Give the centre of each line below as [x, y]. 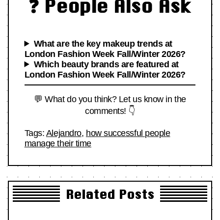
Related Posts [110, 194]
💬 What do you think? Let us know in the [110, 99]
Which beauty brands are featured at [106, 64]
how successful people [128, 133]
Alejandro [64, 133]
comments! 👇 [110, 111]
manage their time [58, 143]
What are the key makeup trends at [103, 43]
